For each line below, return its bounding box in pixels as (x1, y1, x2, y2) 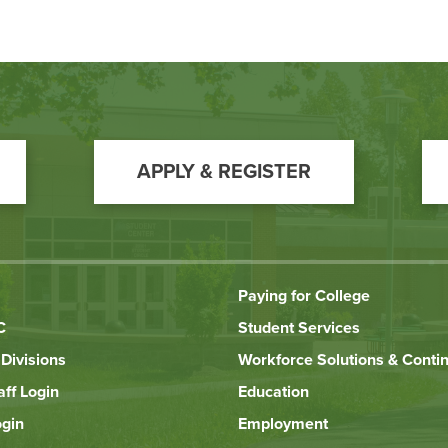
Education (238, 382, 310, 403)
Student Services (238, 318, 361, 339)
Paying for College (238, 286, 371, 307)
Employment (238, 414, 329, 435)
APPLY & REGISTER (137, 160, 311, 185)
